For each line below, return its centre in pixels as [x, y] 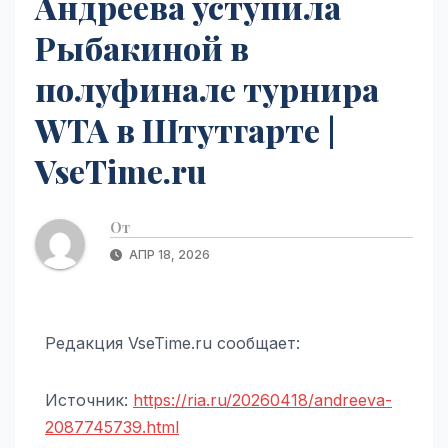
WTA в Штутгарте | [185, 129]
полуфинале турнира [207, 88]
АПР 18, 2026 [168, 254]
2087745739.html [112, 426]
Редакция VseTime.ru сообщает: [172, 342]
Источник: [89, 399]
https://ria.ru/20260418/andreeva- [262, 399]
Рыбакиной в [142, 47]
